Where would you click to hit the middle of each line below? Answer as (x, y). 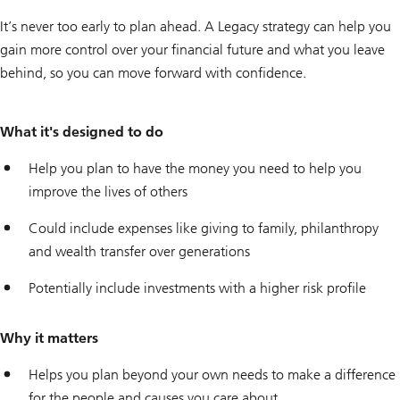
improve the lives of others (108, 192)
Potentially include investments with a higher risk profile (197, 288)
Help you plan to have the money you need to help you (195, 169)
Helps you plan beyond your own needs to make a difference (212, 375)
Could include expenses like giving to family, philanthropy (204, 229)
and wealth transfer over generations (139, 252)
